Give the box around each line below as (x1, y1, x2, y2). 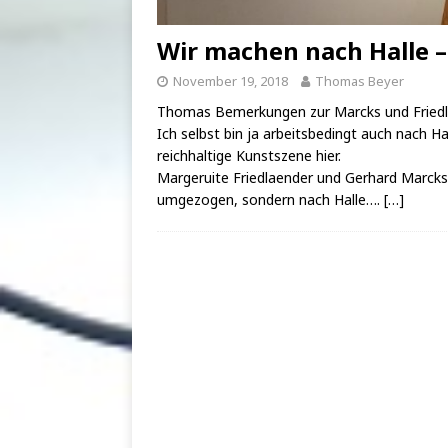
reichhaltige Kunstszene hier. (157, 145, 341, 165)
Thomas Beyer (315, 71, 404, 90)
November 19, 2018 (173, 71, 288, 90)
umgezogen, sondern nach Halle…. (157, 189, 384, 209)
